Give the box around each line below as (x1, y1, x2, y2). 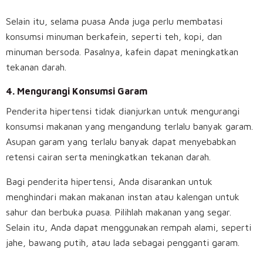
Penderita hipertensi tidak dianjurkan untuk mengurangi (6, 106, 240, 117)
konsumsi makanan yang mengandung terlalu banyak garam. (6, 121, 253, 132)
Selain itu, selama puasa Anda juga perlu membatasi (6, 16, 222, 27)
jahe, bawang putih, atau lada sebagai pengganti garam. (6, 237, 242, 248)
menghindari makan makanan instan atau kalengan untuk (6, 191, 240, 203)
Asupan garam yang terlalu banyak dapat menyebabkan (6, 136, 236, 147)
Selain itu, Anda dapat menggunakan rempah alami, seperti (6, 222, 251, 233)
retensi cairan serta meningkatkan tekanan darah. (6, 151, 214, 163)
